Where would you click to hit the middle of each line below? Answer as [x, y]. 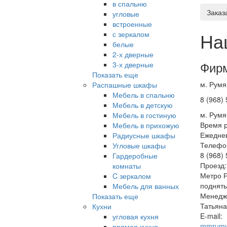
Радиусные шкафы [144, 135]
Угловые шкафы [139, 145]
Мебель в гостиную [144, 115]
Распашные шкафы [125, 84]
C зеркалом [132, 176]
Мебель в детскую [143, 105]
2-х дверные [133, 54]
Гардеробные [135, 155]
